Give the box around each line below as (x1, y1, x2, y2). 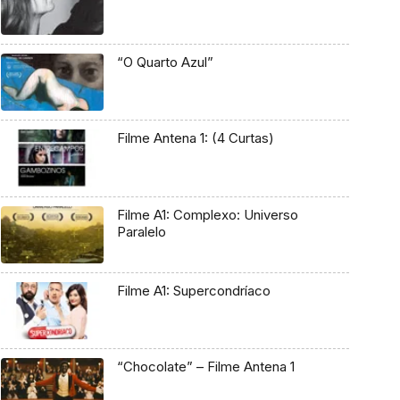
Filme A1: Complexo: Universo (116, 205, 298, 223)
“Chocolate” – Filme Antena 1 (116, 358, 295, 376)
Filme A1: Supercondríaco (116, 281, 271, 299)
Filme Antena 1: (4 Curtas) (116, 129, 274, 147)
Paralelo (116, 222, 166, 240)
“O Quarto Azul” (116, 53, 213, 71)
